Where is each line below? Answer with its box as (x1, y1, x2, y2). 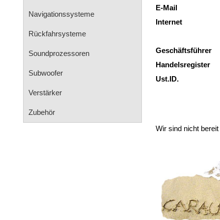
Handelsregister (156, 60, 210, 69)
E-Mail (156, 3, 177, 12)
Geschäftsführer (156, 46, 212, 55)
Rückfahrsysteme (28, 29, 86, 38)
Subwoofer (28, 69, 63, 77)
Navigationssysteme (28, 10, 94, 18)
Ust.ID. (156, 75, 179, 83)
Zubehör (28, 108, 55, 116)
